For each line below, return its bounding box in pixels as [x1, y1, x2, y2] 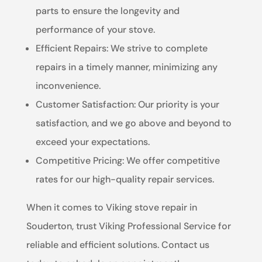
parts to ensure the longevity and [35, 4, 180, 17]
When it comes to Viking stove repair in [26, 201, 197, 213]
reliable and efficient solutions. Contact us [26, 238, 209, 251]
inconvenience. [35, 79, 101, 92]
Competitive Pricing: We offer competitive [35, 154, 220, 167]
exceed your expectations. [35, 135, 150, 148]
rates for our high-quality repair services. [35, 173, 214, 185]
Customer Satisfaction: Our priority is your [35, 98, 219, 111]
